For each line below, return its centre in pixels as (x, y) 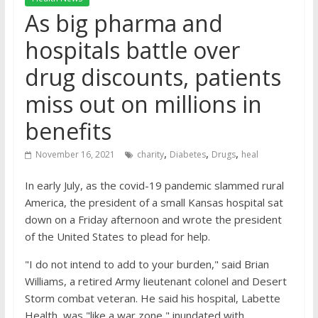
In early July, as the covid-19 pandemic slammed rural (154, 185)
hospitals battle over (132, 50)
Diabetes (187, 154)
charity (150, 154)
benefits (68, 131)
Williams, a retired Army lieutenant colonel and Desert (155, 281)
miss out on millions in (143, 104)
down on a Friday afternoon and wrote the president (153, 219)
